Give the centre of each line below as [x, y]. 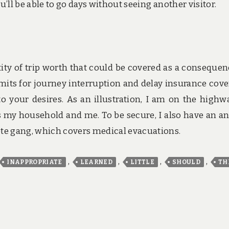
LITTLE [143, 162]
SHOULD [187, 162]
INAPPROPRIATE [35, 162]
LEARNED [96, 162]
